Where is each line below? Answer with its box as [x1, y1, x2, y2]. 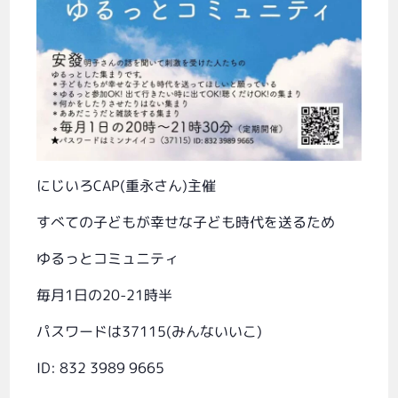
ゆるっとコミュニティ [36, 249, 179, 269]
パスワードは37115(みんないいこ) [36, 322, 263, 342]
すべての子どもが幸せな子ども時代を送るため [36, 212, 336, 233]
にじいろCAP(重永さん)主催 [36, 176, 217, 196]
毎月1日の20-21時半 [36, 285, 173, 306]
